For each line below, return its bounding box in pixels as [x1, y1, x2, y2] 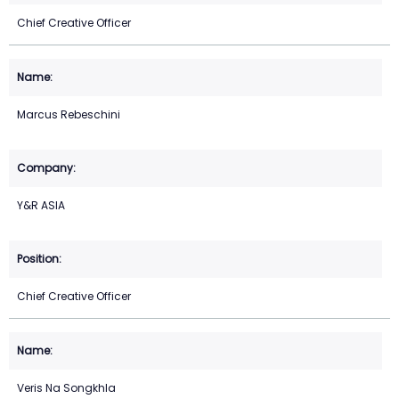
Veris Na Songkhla [17, 380, 116, 396]
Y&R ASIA [17, 198, 65, 214]
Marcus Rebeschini [17, 107, 120, 123]
